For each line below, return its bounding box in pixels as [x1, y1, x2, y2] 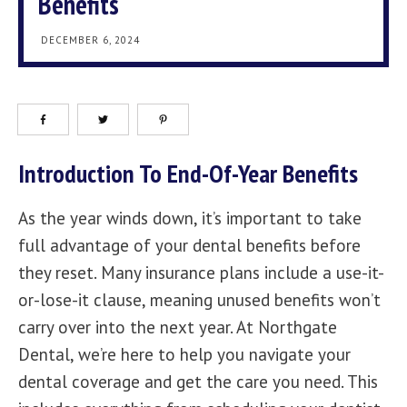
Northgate [258, 316, 337, 338]
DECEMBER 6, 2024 [41, 34, 140, 46]
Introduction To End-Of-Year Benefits [18, 156, 358, 190]
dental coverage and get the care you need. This [18, 371, 378, 392]
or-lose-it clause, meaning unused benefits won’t [18, 289, 381, 311]
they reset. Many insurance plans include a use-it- [18, 262, 384, 283]
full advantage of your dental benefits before [18, 234, 361, 256]
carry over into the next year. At [18, 316, 258, 338]
